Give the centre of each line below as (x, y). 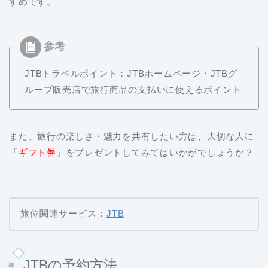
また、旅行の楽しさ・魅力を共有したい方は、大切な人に (132, 136)
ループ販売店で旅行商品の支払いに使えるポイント (133, 89)
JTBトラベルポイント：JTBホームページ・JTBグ (131, 73)
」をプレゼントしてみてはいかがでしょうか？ (155, 152)
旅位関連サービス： (63, 214)
